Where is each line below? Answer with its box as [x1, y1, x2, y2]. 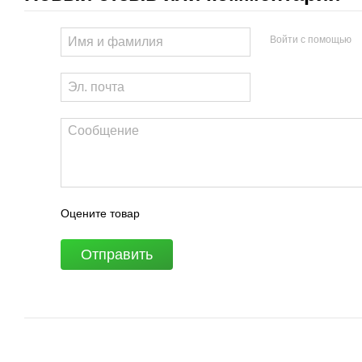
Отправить [81, 246, 153, 263]
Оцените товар [61, 206, 140, 220]
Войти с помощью [269, 33, 351, 45]
